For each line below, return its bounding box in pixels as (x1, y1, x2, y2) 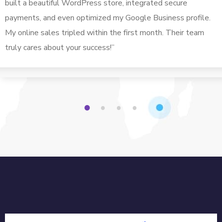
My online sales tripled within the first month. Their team (5, 27, 204, 38)
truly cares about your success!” (5, 42, 114, 53)
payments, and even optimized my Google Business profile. (5, 12, 211, 23)
